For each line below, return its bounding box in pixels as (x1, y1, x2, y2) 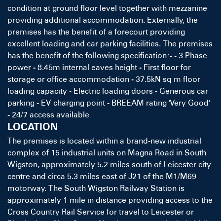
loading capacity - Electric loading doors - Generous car (7, 86, 208, 96)
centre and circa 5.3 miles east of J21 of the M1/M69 (7, 172, 196, 182)
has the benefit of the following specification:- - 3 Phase (7, 51, 207, 61)
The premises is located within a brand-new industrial (7, 136, 201, 146)
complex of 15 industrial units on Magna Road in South (7, 148, 206, 158)
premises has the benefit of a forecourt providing (7, 27, 185, 37)
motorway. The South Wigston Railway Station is (7, 184, 184, 193)
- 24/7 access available (7, 110, 89, 120)
